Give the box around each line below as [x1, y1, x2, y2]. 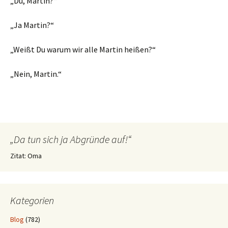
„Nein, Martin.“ [10, 69, 62, 79]
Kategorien [10, 194, 54, 207]
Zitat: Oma [10, 151, 42, 160]
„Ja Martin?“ [10, 20, 54, 30]
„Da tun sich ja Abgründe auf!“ [10, 133, 131, 146]
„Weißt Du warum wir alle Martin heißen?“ [10, 44, 156, 54]
